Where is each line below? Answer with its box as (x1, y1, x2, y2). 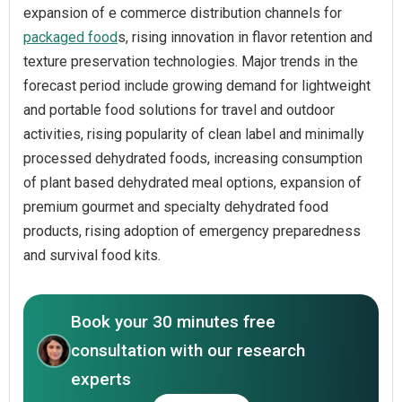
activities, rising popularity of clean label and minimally (23, 125, 364, 143)
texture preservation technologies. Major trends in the (23, 52, 358, 70)
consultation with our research (71, 339, 305, 361)
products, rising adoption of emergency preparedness (23, 222, 361, 240)
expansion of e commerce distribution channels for (23, 4, 342, 22)
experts (71, 368, 131, 389)
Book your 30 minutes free (71, 310, 275, 332)
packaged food (23, 28, 118, 46)
